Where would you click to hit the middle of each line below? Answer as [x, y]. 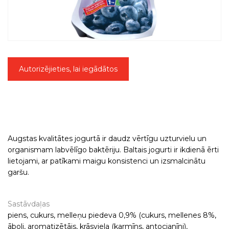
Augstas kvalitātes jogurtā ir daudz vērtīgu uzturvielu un [107, 139]
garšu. [18, 172]
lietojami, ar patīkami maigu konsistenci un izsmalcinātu [107, 161]
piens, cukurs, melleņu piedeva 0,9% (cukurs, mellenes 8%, [112, 215]
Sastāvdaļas [29, 204]
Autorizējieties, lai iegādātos [68, 69]
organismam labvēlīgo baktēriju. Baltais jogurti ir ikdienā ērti [113, 150]
